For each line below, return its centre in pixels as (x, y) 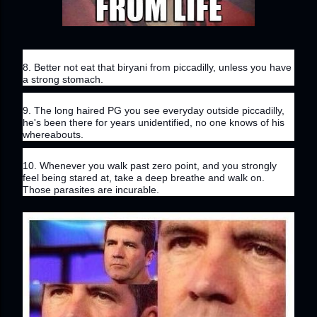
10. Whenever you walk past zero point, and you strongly (150, 165)
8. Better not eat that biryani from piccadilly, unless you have (157, 67)
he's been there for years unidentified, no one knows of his (154, 122)
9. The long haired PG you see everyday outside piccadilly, (154, 110)
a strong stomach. (63, 79)
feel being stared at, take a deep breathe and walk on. (144, 177)
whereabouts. (53, 134)
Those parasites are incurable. (91, 189)
